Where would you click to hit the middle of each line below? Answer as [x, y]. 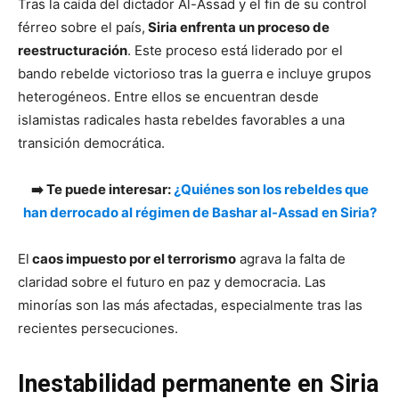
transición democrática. [91, 142]
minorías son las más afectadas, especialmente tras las [190, 305]
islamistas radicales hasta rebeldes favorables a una [181, 119]
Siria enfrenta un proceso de [237, 27]
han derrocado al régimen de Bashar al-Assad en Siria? [199, 212]
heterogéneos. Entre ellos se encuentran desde [168, 96]
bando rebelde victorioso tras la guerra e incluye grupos [195, 73]
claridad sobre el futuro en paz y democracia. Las [172, 281]
